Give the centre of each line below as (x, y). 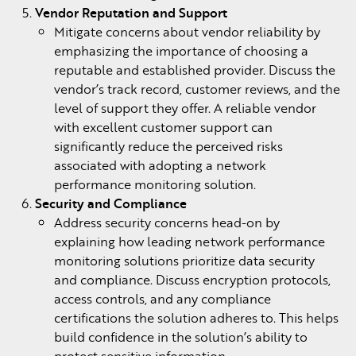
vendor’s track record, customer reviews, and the (197, 89)
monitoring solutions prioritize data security (184, 261)
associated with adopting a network (160, 165)
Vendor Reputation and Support (131, 13)
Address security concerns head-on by (167, 222)
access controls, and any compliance (163, 299)
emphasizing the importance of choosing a (181, 51)
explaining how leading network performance (190, 242)
